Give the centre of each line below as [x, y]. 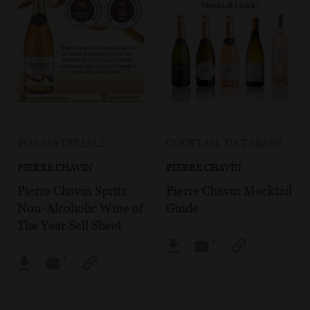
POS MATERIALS [62, 143]
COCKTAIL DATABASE [224, 143]
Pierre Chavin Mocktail [229, 191]
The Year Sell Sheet [70, 226]
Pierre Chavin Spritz [72, 191]
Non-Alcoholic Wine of [80, 208]
